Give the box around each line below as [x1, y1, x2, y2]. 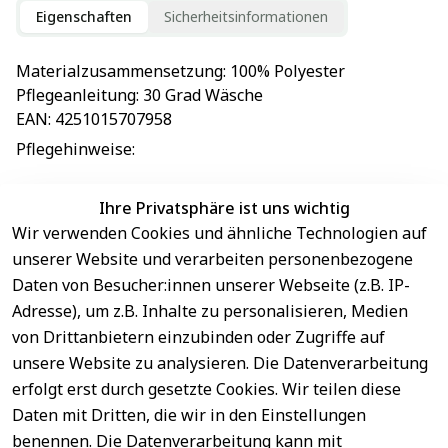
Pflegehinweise [16, 138, 132, 161]
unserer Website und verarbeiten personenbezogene [12, 248, 413, 270]
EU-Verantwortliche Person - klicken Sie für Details [16, 232, 425, 255]
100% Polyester [230, 59, 345, 82]
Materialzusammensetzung [16, 59, 223, 82]
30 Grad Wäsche [143, 83, 263, 106]
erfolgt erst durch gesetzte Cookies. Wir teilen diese [12, 378, 401, 400]
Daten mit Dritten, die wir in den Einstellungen [12, 404, 366, 426]
